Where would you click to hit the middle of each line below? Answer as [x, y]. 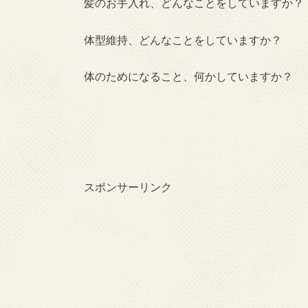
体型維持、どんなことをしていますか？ [183, 39]
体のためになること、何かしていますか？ [188, 76]
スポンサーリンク [128, 186]
